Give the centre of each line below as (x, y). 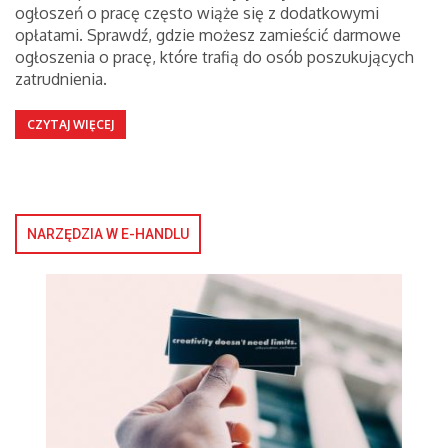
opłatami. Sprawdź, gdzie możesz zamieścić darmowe (208, 35)
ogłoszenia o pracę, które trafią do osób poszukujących (214, 57)
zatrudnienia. (61, 79)
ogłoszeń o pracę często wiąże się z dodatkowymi (197, 13)
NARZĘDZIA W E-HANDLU (108, 234)
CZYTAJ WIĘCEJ (70, 124)
